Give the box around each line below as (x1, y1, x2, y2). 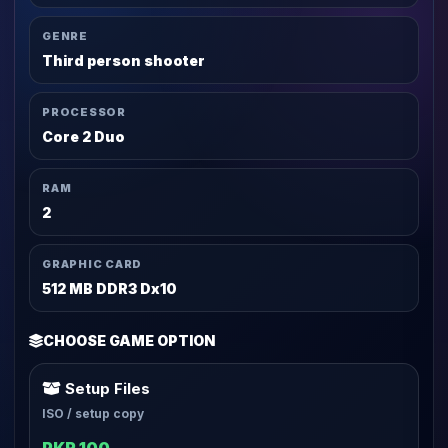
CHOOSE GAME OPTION (43, 332, 215, 349)
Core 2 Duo (42, 128, 125, 145)
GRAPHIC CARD (42, 257, 143, 271)
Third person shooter (42, 52, 205, 69)
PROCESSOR (42, 105, 126, 119)
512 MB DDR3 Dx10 (42, 280, 177, 297)
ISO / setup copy (42, 406, 144, 421)
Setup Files (61, 379, 150, 398)
